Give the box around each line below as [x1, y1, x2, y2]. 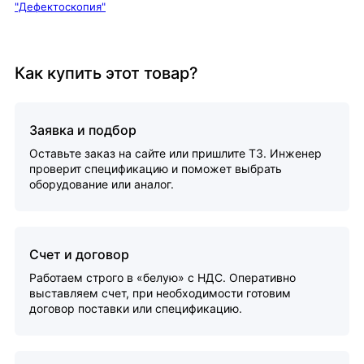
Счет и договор [29, 246, 129, 262]
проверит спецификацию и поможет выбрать [29, 162, 282, 175]
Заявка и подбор [29, 122, 136, 138]
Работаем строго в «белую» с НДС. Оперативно [29, 271, 296, 284]
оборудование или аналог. [29, 177, 174, 191]
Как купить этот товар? [15, 63, 198, 83]
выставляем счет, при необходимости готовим [29, 286, 291, 300]
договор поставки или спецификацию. [29, 301, 242, 315]
